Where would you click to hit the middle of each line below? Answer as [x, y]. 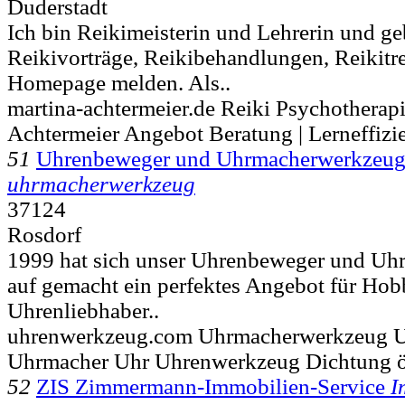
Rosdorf [44, 234]
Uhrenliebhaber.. [83, 310]
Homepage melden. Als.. [119, 82]
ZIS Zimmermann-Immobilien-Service [211, 386]
